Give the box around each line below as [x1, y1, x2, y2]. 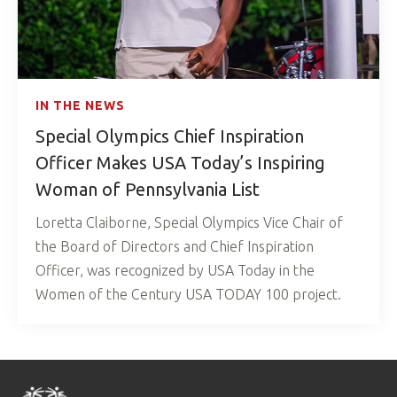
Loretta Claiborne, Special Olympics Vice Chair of [35, 214, 343, 231]
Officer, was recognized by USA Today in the [35, 262, 315, 279]
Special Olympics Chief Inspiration [35, 126, 304, 147]
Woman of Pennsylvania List [35, 179, 260, 200]
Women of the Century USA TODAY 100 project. [35, 286, 341, 303]
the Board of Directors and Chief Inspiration [35, 238, 314, 255]
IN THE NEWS [35, 98, 125, 113]
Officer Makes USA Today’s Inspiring [35, 152, 325, 174]
